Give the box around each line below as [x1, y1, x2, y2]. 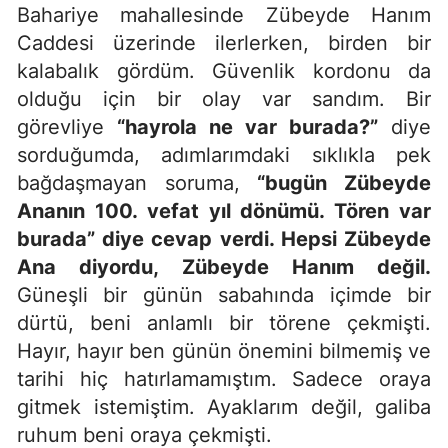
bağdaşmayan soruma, [17, 170, 258, 195]
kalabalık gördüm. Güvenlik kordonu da [17, 58, 431, 83]
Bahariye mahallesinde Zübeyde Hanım [17, 2, 431, 27]
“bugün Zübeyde [257, 170, 432, 195]
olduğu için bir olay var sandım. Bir [17, 86, 431, 111]
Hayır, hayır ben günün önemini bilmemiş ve [17, 338, 431, 363]
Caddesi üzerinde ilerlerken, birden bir [17, 30, 431, 55]
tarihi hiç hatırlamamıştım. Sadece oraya [17, 366, 431, 391]
